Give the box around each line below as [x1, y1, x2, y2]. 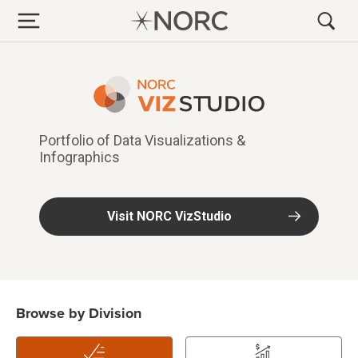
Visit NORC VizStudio [107, 209, 232, 225]
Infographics [39, 149, 120, 166]
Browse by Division [16, 304, 141, 322]
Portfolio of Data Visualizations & [39, 132, 245, 149]
